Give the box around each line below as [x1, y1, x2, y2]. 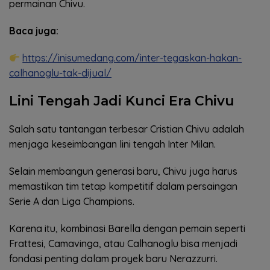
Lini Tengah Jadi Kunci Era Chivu [9, 93, 234, 110]
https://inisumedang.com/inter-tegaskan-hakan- [22, 52, 242, 64]
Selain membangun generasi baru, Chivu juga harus [9, 165, 237, 178]
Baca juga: [9, 25, 58, 37]
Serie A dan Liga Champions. [9, 195, 134, 208]
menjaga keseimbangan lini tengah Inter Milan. [9, 138, 216, 151]
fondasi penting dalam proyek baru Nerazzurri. [9, 253, 218, 265]
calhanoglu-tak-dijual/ [9, 67, 111, 80]
